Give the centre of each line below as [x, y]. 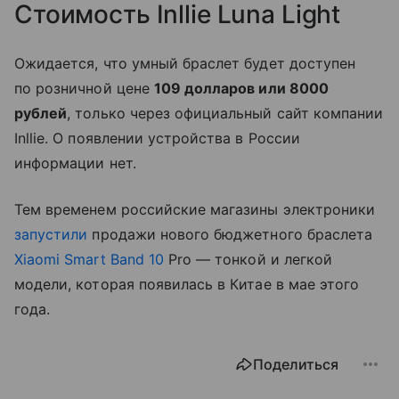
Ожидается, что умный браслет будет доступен [185, 63]
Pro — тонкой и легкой [248, 259]
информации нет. [75, 163]
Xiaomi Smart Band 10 [89, 259]
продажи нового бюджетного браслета [230, 234]
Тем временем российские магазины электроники [195, 209]
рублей [41, 113]
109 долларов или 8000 [241, 88]
